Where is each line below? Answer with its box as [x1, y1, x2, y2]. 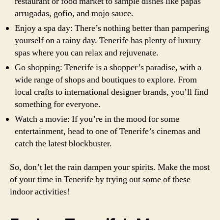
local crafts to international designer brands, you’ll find [15, 86, 208, 98]
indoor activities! [10, 186, 70, 197]
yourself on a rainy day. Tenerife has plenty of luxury [15, 35, 201, 46]
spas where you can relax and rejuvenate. [15, 47, 159, 58]
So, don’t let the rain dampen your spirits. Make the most [10, 161, 210, 173]
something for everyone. [15, 99, 101, 110]
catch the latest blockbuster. [15, 138, 112, 149]
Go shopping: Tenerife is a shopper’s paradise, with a [15, 62, 201, 73]
